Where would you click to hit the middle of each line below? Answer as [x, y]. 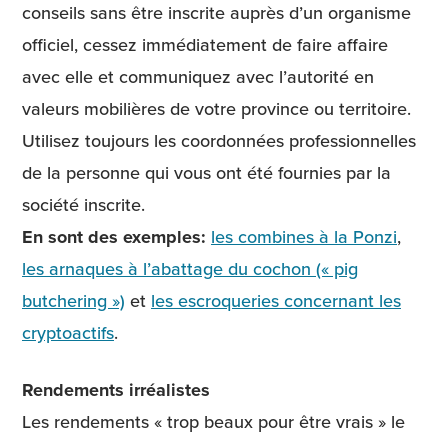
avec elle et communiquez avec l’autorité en [198, 77]
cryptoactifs [68, 333]
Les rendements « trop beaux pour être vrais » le [213, 422]
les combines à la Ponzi [304, 237]
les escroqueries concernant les [276, 301]
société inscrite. [88, 205]
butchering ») [73, 301]
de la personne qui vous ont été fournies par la [206, 173]
